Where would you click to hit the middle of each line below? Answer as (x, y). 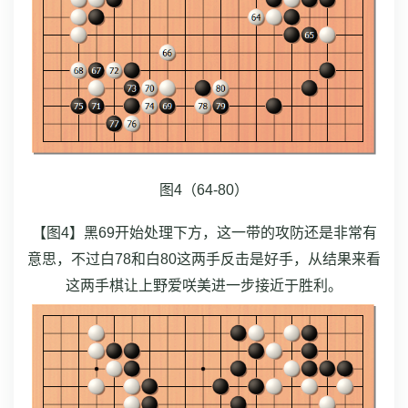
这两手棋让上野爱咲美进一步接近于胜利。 (204, 285)
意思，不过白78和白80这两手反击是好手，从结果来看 (204, 259)
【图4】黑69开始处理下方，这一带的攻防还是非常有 (204, 232)
